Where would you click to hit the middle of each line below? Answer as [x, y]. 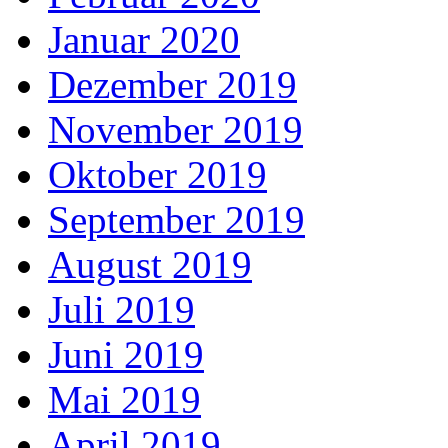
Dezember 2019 [172, 85]
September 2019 [176, 220]
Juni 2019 [126, 355]
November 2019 [175, 130]
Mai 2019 [124, 400]
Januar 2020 [144, 40]
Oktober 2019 [157, 175]
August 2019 [150, 265]
